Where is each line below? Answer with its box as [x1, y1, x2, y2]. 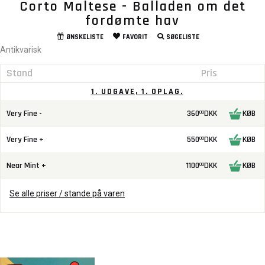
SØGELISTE [166, 32, 199, 41]
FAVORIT [122, 32, 148, 41]
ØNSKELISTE [66, 32, 104, 41]
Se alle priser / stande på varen [9, 188, 125, 198]
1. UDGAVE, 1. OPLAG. [91, 86, 183, 97]
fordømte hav [85, 11, 180, 30]
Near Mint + [7, 160, 46, 171]
